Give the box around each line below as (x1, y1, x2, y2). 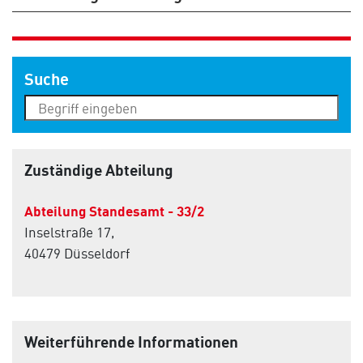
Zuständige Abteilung (24, 160, 173, 180)
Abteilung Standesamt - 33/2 (24, 202, 204, 220)
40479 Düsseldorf (24, 244, 130, 262)
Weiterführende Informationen (24, 331, 238, 352)
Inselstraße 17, (24, 223, 114, 241)
